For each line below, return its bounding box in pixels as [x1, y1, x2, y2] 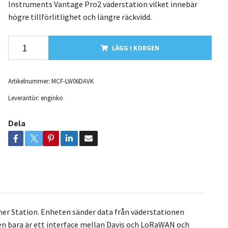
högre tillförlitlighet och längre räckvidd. [8, 11, 152, 22]
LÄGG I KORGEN [111, 43, 159, 52]
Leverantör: [8, 93, 39, 102]
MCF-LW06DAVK [51, 76, 94, 85]
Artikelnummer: [8, 76, 50, 85]
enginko [40, 93, 63, 102]
